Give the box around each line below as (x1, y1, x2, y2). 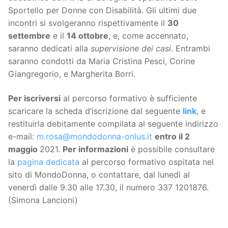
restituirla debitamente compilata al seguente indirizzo (8, 118, 218, 129)
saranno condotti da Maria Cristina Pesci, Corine (8, 56, 195, 67)
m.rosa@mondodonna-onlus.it (37, 131, 152, 141)
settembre (8, 31, 50, 41)
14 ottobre (67, 31, 108, 41)
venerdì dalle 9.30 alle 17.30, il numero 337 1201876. (8, 182, 209, 192)
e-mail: (8, 131, 37, 141)
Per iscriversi (8, 93, 61, 103)
